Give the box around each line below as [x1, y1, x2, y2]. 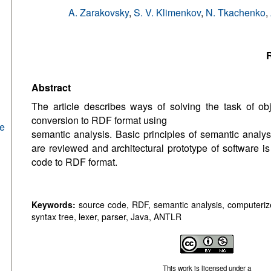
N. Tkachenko [206, 5, 266, 19]
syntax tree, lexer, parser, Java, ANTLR [31, 211, 181, 223]
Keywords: [31, 198, 76, 211]
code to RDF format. [31, 155, 117, 169]
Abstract [31, 80, 71, 94]
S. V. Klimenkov [134, 5, 201, 19]
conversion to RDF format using [31, 113, 167, 127]
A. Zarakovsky [68, 5, 129, 19]
